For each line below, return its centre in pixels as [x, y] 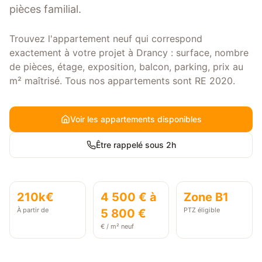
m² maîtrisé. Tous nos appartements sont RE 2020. [122, 81]
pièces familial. [45, 9]
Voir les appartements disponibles [136, 119]
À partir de [33, 210]
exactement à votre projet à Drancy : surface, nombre [129, 53]
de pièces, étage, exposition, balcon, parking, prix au [126, 67]
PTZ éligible [202, 210]
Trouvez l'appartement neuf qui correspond [106, 39]
